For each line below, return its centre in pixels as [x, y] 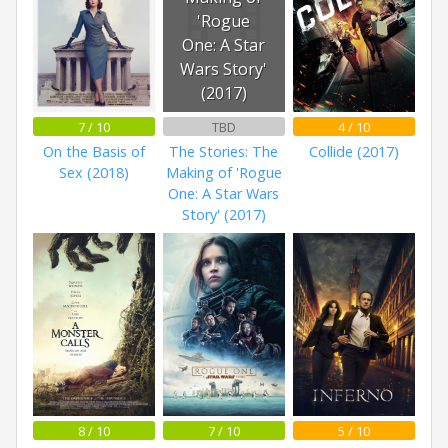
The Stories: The [224, 152]
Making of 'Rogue [223, 173]
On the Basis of [94, 152]
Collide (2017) [353, 152]
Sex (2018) [94, 173]
